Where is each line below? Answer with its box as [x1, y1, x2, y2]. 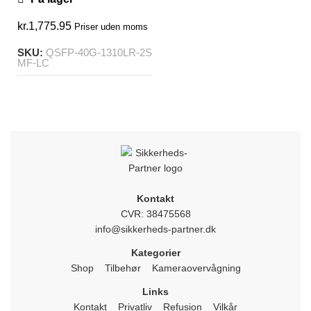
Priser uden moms [74, 21, 148, 32]
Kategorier [131, 246, 180, 258]
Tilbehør [104, 262, 141, 274]
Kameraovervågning [151, 262, 241, 274]
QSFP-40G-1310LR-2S [46, 46, 152, 58]
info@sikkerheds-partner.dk [95, 223, 216, 235]
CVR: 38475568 [120, 208, 191, 219]
